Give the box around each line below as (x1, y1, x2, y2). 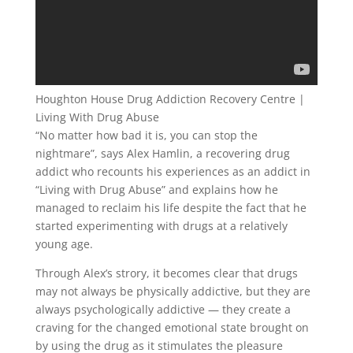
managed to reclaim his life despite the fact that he (35, 200, 307, 215)
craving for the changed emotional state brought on (35, 320, 309, 335)
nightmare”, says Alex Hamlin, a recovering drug (35, 146, 290, 161)
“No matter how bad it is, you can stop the (35, 128, 258, 143)
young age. (35, 236, 93, 251)
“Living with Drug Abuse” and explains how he (35, 182, 278, 197)
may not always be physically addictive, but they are (35, 284, 310, 299)
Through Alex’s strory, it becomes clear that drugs (35, 266, 298, 281)
